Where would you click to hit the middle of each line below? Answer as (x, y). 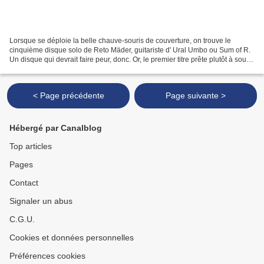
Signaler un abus (41, 201)
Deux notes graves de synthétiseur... (67, 69)
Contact (24, 183)
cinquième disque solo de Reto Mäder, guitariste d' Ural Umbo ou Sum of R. (130, 50)
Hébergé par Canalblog (56, 128)
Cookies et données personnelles (72, 237)
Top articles (31, 146)
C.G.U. (22, 219)
